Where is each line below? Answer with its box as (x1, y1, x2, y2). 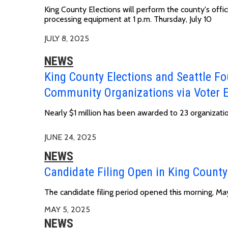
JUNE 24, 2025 (44, 132, 96, 142)
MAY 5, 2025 (44, 204, 90, 214)
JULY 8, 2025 (44, 33, 89, 43)
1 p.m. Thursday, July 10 (133, 14, 212, 24)
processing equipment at (44, 14, 133, 24)
